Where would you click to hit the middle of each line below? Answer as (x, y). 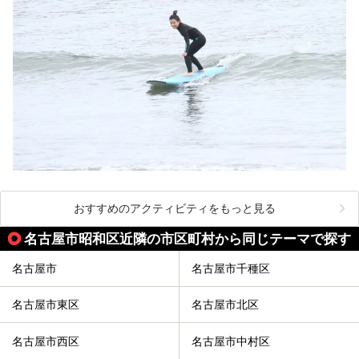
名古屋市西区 (46, 342)
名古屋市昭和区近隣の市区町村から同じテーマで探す (188, 238)
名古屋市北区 (225, 305)
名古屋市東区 (46, 305)
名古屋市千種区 (231, 269)
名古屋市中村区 (231, 342)
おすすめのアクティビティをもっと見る (175, 208)
